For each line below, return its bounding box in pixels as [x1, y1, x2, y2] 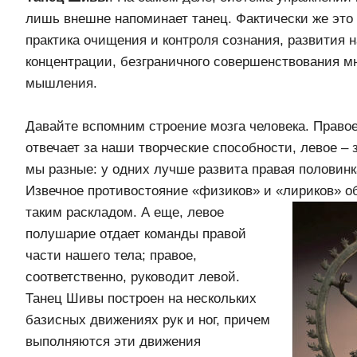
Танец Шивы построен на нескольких [25, 290, 257, 306]
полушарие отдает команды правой [25, 226, 246, 241]
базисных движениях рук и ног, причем [25, 312, 270, 328]
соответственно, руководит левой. [25, 269, 240, 284]
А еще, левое [141, 204, 224, 220]
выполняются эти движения [25, 333, 201, 349]
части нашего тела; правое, [25, 247, 197, 263]
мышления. [25, 75, 97, 91]
